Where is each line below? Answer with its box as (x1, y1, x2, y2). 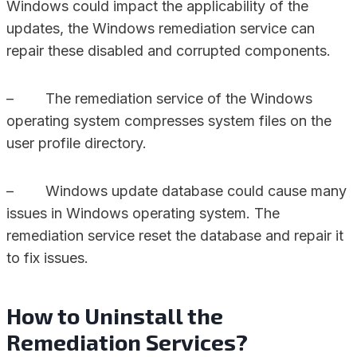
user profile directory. (6, 135, 147, 151)
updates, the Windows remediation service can (6, 20, 315, 37)
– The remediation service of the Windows (6, 90, 312, 107)
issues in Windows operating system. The (6, 205, 280, 222)
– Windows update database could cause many (6, 182, 347, 199)
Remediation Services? (6, 328, 248, 355)
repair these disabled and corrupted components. (6, 42, 331, 59)
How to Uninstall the (6, 302, 223, 329)
